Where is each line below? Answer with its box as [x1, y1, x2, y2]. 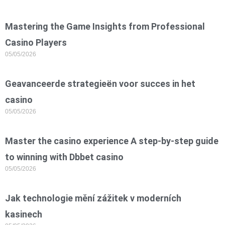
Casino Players [5, 37, 67, 48]
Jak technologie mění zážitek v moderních [5, 193, 181, 204]
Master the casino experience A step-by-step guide [5, 136, 218, 147]
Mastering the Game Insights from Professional [5, 21, 205, 32]
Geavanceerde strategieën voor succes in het [5, 78, 195, 89]
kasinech [5, 209, 42, 220]
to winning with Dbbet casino [5, 152, 124, 163]
